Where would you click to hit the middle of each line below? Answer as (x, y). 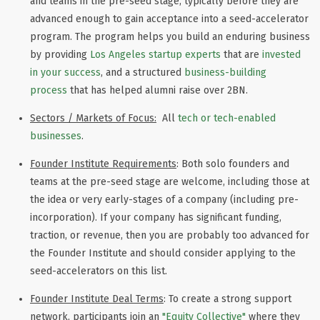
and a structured (145, 72)
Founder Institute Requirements (103, 164)
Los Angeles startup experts (155, 54)
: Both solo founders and (233, 164)
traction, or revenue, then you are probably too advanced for (170, 235)
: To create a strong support (227, 299)
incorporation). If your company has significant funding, (156, 217)
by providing (59, 54)
